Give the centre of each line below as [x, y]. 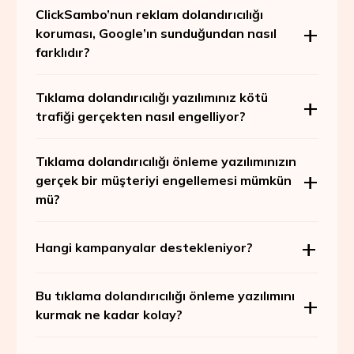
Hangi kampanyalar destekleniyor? [144, 248]
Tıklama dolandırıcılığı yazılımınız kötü [151, 98]
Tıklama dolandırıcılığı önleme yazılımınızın [166, 162]
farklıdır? [62, 53]
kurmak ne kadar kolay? [109, 315]
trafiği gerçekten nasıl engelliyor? [140, 117]
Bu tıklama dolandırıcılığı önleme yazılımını [165, 296]
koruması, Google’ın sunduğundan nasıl [156, 34]
